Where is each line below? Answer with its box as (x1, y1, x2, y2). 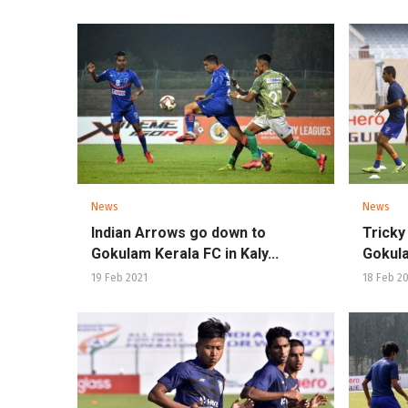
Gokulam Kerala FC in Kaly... (91, 245, 279, 263)
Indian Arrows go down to (91, 224, 266, 242)
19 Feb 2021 (91, 271, 148, 285)
